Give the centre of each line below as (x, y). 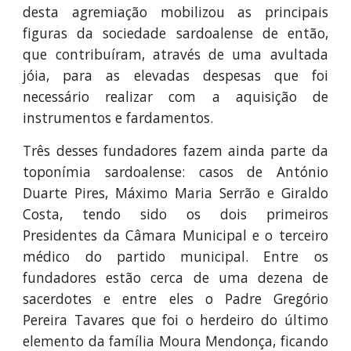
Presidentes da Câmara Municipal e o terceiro (175, 235)
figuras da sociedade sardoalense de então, (175, 33)
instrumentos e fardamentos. (118, 118)
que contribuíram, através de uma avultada (175, 54)
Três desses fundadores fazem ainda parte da (175, 150)
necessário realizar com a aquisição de (175, 96)
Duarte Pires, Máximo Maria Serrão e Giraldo (175, 193)
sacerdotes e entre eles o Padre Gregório (175, 299)
